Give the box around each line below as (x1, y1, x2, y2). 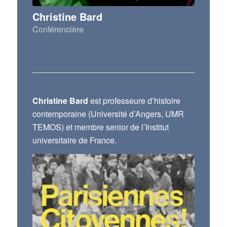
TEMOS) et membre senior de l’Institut (32, 121, 169, 133)
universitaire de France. (32, 134, 117, 146)
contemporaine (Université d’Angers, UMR (32, 108, 184, 120)
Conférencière (32, 23, 84, 35)
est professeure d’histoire (88, 95, 180, 107)
